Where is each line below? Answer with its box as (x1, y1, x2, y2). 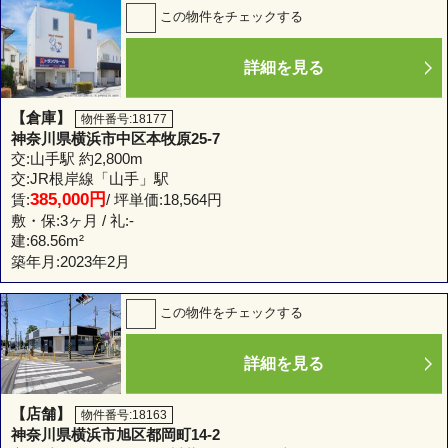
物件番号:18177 (81, 112, 167, 127)
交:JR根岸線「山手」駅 (11, 170, 169, 188)
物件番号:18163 (81, 408, 167, 423)
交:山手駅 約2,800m (11, 150, 143, 168)
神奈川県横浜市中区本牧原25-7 (11, 130, 220, 148)
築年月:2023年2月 (11, 253, 130, 271)
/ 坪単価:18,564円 (106, 191, 222, 209)
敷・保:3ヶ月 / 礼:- (11, 212, 134, 230)
